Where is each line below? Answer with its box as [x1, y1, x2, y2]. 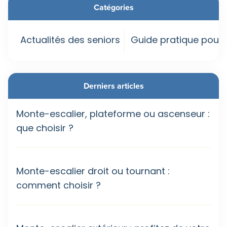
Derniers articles [83, 80, 144, 92]
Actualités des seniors [20, 33, 120, 46]
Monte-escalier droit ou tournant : [16, 165, 170, 177]
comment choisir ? [16, 179, 101, 192]
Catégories [93, 2, 134, 13]
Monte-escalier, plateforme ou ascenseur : [16, 107, 210, 120]
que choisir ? [16, 122, 73, 134]
